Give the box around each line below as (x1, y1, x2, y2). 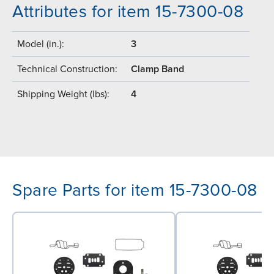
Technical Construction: (17, 63, 117, 76)
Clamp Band (131, 63, 184, 76)
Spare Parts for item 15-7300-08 (12, 180, 257, 201)
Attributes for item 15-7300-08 (12, 1, 243, 23)
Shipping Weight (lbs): (17, 88, 109, 101)
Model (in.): (17, 38, 64, 51)
